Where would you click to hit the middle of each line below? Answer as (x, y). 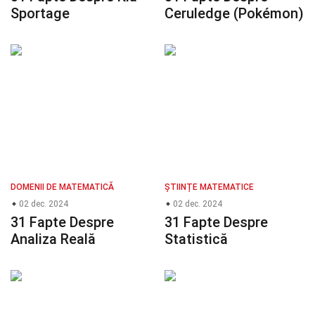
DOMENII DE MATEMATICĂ (62, 187)
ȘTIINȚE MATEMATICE (209, 187)
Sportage (40, 14)
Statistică (196, 239)
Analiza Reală (53, 239)
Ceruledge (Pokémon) (234, 14)
